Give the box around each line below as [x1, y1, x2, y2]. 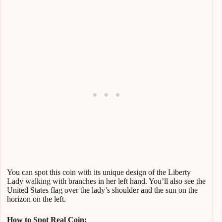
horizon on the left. [7, 194, 66, 203]
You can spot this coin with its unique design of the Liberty [7, 167, 191, 176]
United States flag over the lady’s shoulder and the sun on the [7, 185, 198, 194]
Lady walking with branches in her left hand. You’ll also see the [7, 176, 206, 185]
